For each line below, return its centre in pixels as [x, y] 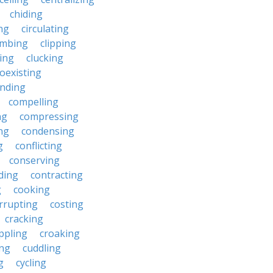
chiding [26, 14]
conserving [34, 160]
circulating [45, 29]
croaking [60, 233]
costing [67, 204]
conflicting [39, 146]
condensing [48, 131]
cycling [31, 263]
